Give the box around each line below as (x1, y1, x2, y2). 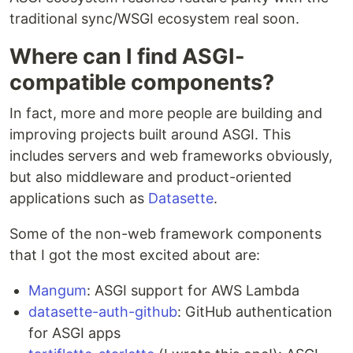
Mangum (28, 282, 87, 299)
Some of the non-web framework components (9, 225, 321, 243)
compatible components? (9, 69, 274, 96)
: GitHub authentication (177, 303, 333, 321)
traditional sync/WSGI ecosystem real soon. (9, 10, 299, 28)
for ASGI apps (28, 325, 121, 342)
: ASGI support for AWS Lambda (87, 282, 299, 299)
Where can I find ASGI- (9, 43, 245, 70)
